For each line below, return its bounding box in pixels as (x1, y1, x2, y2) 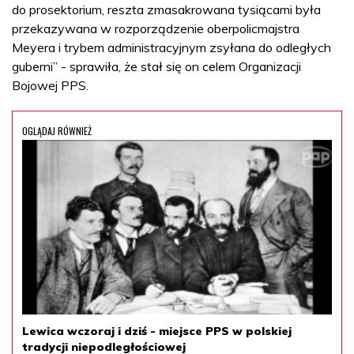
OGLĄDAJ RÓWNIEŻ (22, 123, 92, 137)
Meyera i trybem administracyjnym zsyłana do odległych (12, 39, 331, 55)
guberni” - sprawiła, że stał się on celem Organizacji (12, 58, 301, 74)
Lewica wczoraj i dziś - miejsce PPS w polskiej (22, 323, 292, 338)
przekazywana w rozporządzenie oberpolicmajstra (12, 20, 299, 36)
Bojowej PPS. (12, 77, 88, 93)
